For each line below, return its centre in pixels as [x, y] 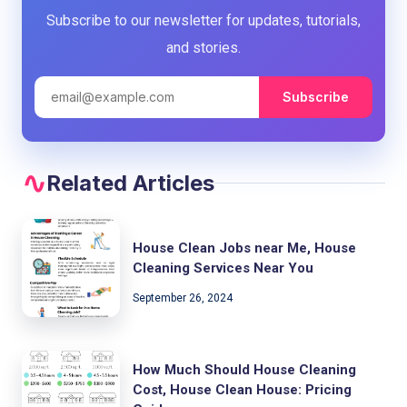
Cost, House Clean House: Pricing [242, 389]
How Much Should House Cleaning [244, 369]
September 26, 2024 [183, 298]
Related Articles [130, 184]
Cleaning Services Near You [223, 268]
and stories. [203, 47]
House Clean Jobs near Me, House [244, 248]
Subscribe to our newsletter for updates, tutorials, [203, 20]
